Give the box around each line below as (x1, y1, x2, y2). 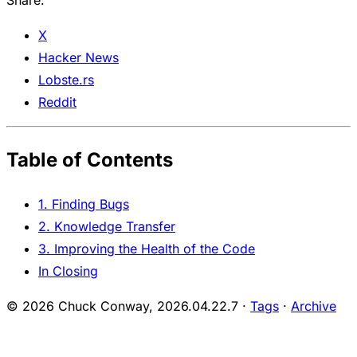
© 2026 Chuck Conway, (6, 298, 157, 315)
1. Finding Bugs (38, 196, 129, 213)
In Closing (38, 263, 98, 280)
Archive (291, 298, 336, 315)
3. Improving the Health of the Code (38, 241, 255, 257)
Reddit (38, 94, 76, 111)
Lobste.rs (38, 72, 94, 88)
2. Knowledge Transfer (38, 218, 175, 235)
